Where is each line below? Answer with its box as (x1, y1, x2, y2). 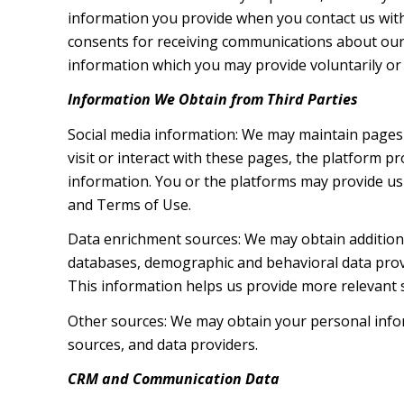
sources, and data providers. (67, 334, 258, 354)
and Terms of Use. (67, 194, 191, 215)
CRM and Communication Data (67, 369, 280, 390)
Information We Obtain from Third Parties (67, 89, 358, 110)
